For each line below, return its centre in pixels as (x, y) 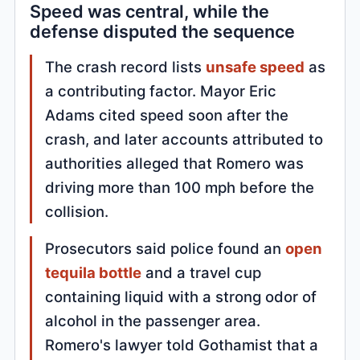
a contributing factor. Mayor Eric (161, 90)
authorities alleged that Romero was (175, 163)
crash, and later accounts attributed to (184, 139)
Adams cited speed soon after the (167, 115)
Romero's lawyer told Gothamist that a (182, 344)
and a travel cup (202, 272)
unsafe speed (256, 66)
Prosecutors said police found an (166, 248)
